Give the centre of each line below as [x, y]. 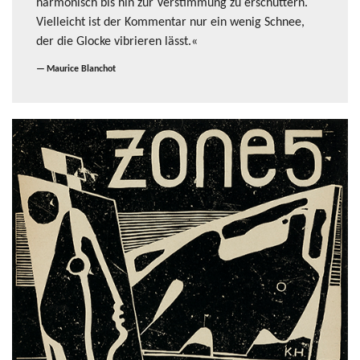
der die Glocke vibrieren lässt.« [117, 42]
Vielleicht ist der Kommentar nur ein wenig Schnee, [170, 22]
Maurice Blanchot [81, 69]
